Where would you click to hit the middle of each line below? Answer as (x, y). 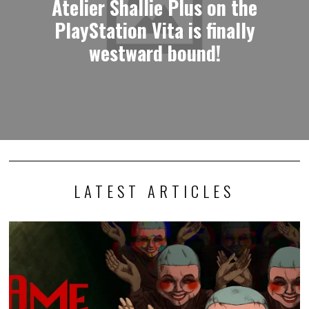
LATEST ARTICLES (154, 191)
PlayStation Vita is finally (154, 29)
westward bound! (154, 52)
